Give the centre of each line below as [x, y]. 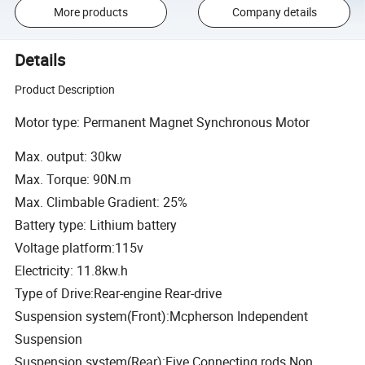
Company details [274, 12]
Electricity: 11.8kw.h [72, 271]
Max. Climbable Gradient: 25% [101, 202]
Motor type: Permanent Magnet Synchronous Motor [164, 123]
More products [90, 12]
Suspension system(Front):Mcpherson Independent [162, 317]
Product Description [65, 90]
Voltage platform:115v [79, 248]
